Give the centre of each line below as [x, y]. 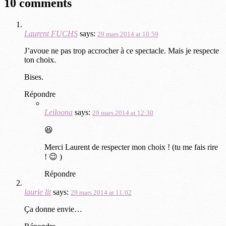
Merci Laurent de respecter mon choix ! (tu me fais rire [131, 147]
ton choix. [40, 60]
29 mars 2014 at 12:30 [123, 113]
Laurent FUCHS [51, 34]
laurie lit [38, 192]
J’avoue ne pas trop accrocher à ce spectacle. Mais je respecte [122, 51]
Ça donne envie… [53, 209]
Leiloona [59, 112]
